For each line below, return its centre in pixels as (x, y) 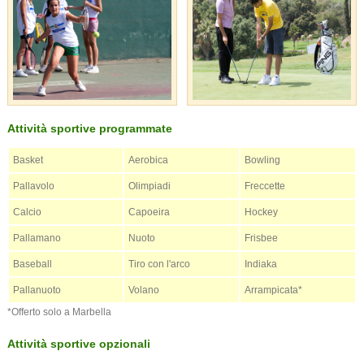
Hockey (261, 212)
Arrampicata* (273, 290)
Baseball (32, 264)
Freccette (265, 186)
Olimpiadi (149, 186)
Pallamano (37, 238)
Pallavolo (34, 186)
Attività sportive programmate (90, 129)
